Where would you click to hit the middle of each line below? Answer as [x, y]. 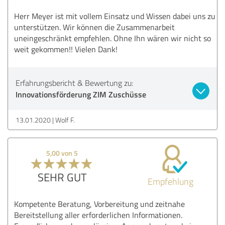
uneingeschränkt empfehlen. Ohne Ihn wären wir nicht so [113, 38]
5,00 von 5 [62, 153]
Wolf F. [65, 120]
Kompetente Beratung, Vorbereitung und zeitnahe [99, 204]
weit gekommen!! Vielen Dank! [66, 49]
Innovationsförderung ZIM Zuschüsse [81, 94]
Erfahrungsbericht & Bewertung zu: [74, 83]
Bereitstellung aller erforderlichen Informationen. [98, 215]
